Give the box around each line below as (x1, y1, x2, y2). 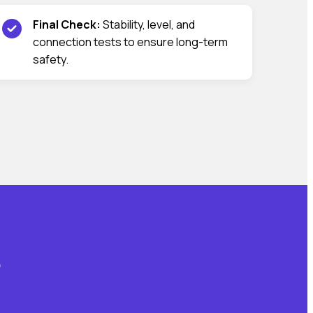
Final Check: (33, 16, 101, 32)
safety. (33, 51, 68, 67)
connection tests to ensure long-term (33, 34, 228, 50)
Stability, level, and (101, 16, 195, 32)
